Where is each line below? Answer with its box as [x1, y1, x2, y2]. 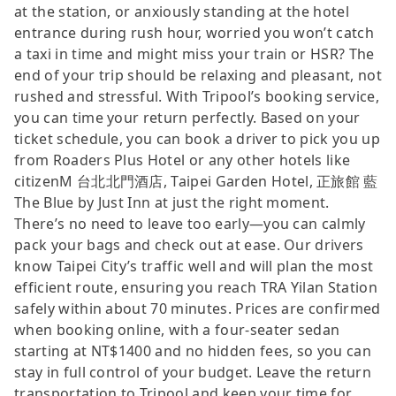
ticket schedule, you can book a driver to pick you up [14, 128, 380, 148]
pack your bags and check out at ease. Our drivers [14, 234, 364, 255]
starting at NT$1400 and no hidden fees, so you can [14, 340, 372, 361]
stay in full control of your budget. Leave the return [14, 362, 371, 382]
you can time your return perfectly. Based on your [14, 107, 361, 127]
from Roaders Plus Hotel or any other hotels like [14, 149, 351, 170]
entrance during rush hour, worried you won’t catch [14, 22, 375, 42]
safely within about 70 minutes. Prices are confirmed [14, 298, 381, 318]
